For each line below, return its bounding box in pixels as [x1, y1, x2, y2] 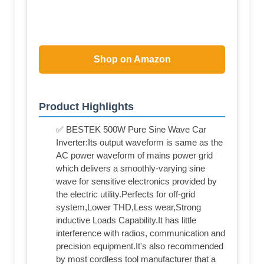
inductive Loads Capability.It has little [56, 215, 196, 226]
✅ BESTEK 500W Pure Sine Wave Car [56, 124, 206, 135]
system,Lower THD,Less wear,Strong [56, 202, 201, 213]
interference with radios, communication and [56, 228, 225, 239]
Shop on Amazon [93, 54, 171, 64]
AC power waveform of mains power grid [56, 150, 213, 161]
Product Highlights [39, 101, 134, 113]
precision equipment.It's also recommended [56, 241, 223, 252]
